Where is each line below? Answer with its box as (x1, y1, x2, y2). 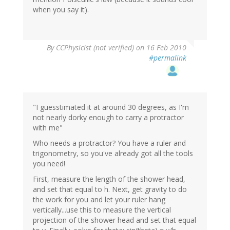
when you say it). (33, 4, 89, 14)
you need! (33, 158, 65, 168)
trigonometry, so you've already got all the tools (33, 148, 193, 158)
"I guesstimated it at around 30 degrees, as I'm (33, 102, 189, 112)
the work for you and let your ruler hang (33, 194, 165, 204)
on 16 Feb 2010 (134, 42, 186, 52)
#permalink (149, 52, 186, 63)
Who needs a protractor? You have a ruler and (33, 138, 186, 148)
